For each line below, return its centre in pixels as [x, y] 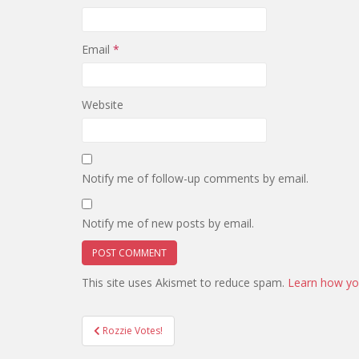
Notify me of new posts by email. [168, 223]
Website [103, 105]
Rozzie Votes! [133, 331]
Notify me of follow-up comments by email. [195, 178]
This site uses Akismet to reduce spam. [185, 282]
